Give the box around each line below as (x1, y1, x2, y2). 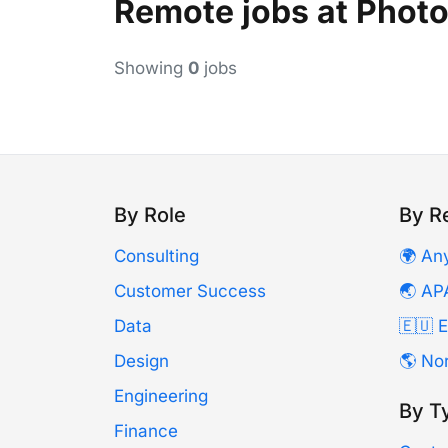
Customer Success (114, 281, 266, 301)
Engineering (114, 386, 208, 406)
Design (114, 351, 169, 371)
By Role (114, 203, 186, 227)
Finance (114, 421, 178, 441)
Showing (114, 58, 188, 78)
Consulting (114, 246, 199, 266)
